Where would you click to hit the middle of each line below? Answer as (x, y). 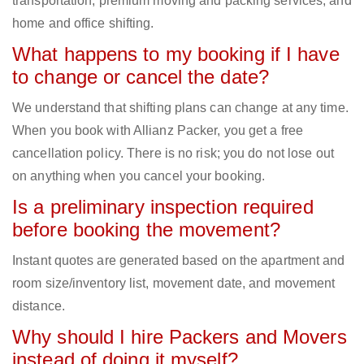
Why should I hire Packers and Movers (180, 337)
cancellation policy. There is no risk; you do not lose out (173, 154)
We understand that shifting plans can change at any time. (180, 108)
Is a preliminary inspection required (163, 207)
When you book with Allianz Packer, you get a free (158, 131)
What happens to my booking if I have (176, 54)
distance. (39, 306)
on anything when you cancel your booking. (139, 176)
